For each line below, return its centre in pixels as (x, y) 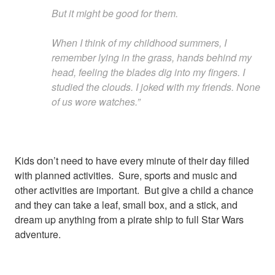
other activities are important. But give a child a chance (134, 190)
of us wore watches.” (96, 101)
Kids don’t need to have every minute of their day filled (132, 160)
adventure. (38, 234)
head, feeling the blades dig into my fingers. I (148, 72)
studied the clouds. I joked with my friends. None (156, 87)
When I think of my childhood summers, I (139, 42)
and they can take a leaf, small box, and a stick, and (126, 204)
